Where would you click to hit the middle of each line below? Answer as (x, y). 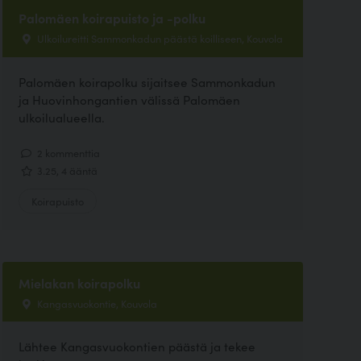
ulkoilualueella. (61, 117)
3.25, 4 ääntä (66, 170)
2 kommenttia (67, 152)
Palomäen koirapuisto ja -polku (112, 18)
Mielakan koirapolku (79, 283)
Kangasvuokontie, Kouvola (95, 303)
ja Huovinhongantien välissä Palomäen (129, 99)
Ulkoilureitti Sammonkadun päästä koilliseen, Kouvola (158, 38)
